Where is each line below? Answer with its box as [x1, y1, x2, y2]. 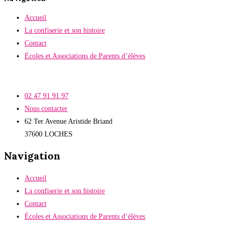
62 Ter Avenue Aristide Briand [25, 117, 112, 125]
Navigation [4, 149, 60, 163]
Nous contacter [25, 104, 67, 112]
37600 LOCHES [25, 130, 73, 138]
